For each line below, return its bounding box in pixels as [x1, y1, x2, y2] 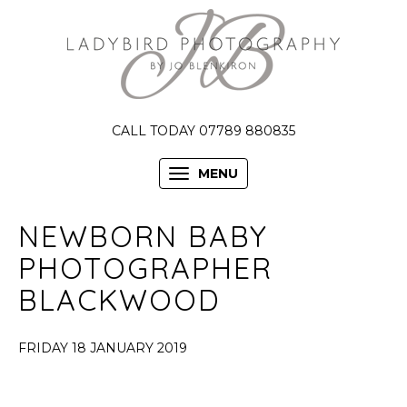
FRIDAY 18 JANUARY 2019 [18, 340, 187, 356]
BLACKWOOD [18, 282, 221, 318]
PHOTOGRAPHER [18, 250, 273, 286]
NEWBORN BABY [18, 218, 268, 254]
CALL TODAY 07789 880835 [112, 123, 295, 139]
